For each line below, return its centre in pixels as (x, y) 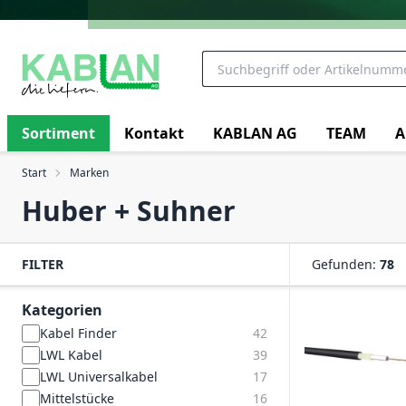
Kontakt (154, 133)
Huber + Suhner (129, 211)
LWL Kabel (71, 355)
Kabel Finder (78, 333)
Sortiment (58, 133)
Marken (89, 173)
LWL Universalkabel (99, 377)
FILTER (43, 264)
